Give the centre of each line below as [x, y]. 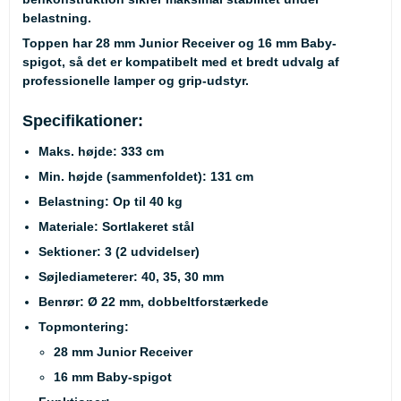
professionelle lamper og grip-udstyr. [136, 80]
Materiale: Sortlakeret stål [116, 226]
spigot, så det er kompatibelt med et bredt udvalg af [181, 61]
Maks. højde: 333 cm [101, 151]
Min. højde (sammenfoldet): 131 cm [145, 176]
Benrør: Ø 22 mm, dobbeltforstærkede [153, 301]
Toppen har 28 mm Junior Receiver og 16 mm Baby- [179, 43]
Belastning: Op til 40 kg [110, 201]
